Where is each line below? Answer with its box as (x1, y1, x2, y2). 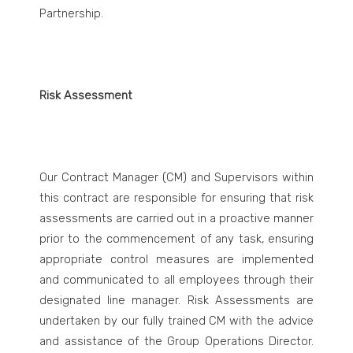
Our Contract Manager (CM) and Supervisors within (39, 170, 314, 184)
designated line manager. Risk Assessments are (39, 293, 314, 307)
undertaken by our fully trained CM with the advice (39, 314, 314, 328)
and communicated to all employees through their (39, 273, 314, 287)
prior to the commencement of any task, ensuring (39, 232, 314, 246)
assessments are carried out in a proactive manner (39, 211, 314, 225)
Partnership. (39, 6, 103, 20)
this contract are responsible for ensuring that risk (39, 191, 314, 205)
